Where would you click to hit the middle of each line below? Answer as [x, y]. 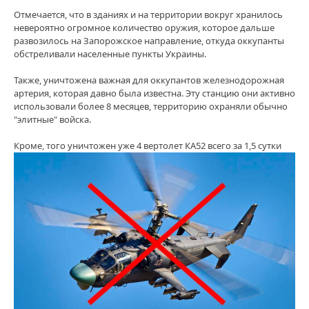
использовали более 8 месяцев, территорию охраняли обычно [151, 107]
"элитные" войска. [52, 120]
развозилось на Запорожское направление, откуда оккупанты [149, 41]
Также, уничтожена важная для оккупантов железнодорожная [149, 80]
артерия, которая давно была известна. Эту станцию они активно [154, 93]
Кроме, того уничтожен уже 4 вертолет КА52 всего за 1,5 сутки [148, 146]
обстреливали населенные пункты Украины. [110, 54]
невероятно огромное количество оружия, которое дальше [144, 28]
